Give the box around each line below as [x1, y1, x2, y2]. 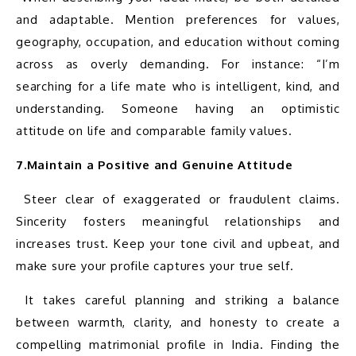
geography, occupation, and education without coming [16, 33, 340, 49]
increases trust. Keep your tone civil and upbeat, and [16, 235, 340, 251]
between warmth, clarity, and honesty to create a [16, 314, 340, 330]
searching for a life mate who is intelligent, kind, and [16, 78, 340, 94]
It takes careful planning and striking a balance [16, 292, 25, 308]
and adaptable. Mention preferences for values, [16, 11, 340, 27]
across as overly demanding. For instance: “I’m [16, 56, 340, 72]
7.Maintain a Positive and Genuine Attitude [16, 157, 293, 172]
